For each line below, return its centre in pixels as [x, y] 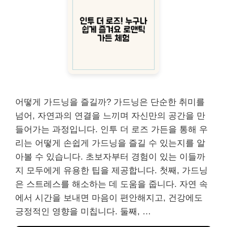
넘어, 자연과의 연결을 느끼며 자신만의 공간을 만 [110, 116]
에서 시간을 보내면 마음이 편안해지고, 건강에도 [109, 198]
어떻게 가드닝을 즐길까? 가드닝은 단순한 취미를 [110, 102]
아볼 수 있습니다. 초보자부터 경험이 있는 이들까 [110, 157]
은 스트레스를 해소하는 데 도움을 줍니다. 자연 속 [111, 184]
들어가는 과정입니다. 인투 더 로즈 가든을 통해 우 [111, 129]
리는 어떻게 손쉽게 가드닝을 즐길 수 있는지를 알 [110, 143]
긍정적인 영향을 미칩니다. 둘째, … [83, 211]
